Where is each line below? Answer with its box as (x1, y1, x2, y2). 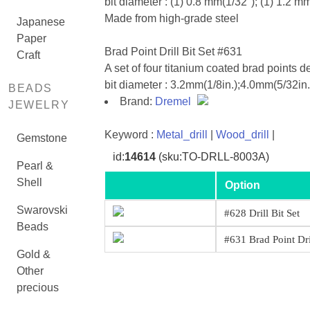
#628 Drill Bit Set (224, 208, 300, 219)
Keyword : (104, 129, 156, 140)
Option (225, 179, 260, 191)
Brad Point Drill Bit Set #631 (104, 46, 242, 57)
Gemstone (17, 132, 67, 144)
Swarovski (17, 204, 68, 216)
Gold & (17, 248, 51, 260)
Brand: (119, 95, 155, 107)
